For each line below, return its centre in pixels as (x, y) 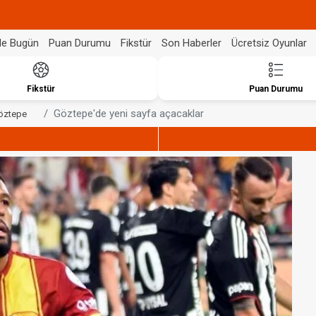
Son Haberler (192, 43)
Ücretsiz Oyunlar (269, 43)
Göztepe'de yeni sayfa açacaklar (129, 114)
